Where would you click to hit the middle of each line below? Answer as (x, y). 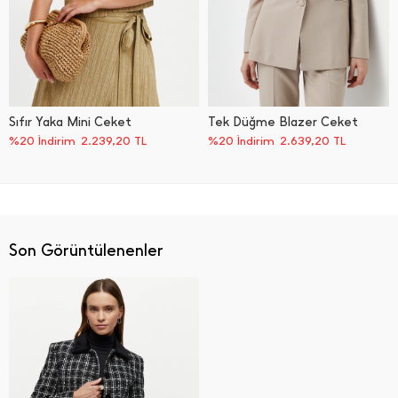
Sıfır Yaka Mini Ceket (70, 122)
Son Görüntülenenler (86, 251)
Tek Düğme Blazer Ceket (283, 122)
